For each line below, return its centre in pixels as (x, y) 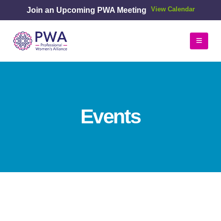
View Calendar (173, 9)
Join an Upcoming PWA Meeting (86, 10)
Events (110, 116)
